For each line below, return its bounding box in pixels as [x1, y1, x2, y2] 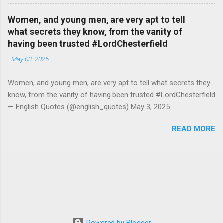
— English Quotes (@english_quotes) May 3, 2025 [8, 102, 170, 111]
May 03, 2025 [11, 55, 49, 63]
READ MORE [172, 124, 215, 133]
